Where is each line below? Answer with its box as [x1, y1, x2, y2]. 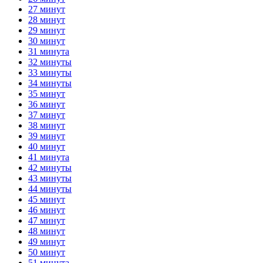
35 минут [28, 88, 65, 99]
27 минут [28, 4, 65, 14]
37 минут [28, 109, 65, 120]
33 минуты [28, 67, 72, 77]
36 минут [28, 99, 65, 109]
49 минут [28, 236, 65, 247]
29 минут [28, 25, 65, 35]
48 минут [28, 225, 65, 236]
